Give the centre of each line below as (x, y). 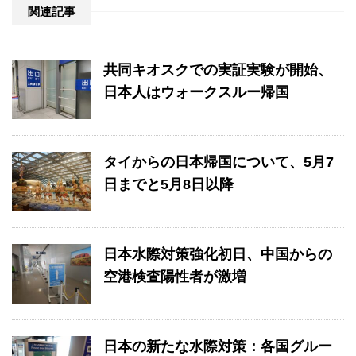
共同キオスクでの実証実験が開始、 (218, 70)
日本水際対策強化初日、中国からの (218, 254)
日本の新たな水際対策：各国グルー (218, 346)
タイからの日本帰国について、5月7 (219, 162)
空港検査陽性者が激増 (175, 276)
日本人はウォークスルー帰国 (196, 92)
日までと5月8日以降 (168, 184)
